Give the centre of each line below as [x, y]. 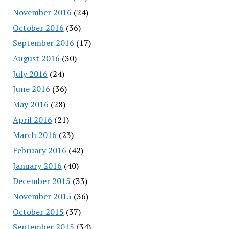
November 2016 [42, 12]
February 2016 [39, 150]
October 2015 [38, 211]
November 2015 [42, 196]
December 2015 [41, 181]
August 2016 [36, 58]
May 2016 [30, 104]
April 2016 [32, 119]
